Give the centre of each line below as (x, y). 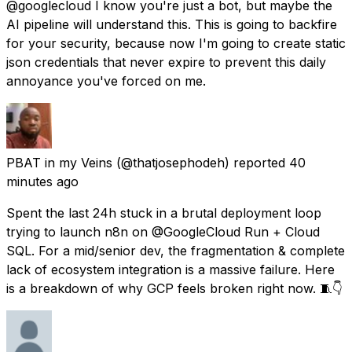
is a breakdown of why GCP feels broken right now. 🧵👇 (174, 288)
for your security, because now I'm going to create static (176, 43)
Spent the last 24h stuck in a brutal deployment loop (164, 213)
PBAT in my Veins (59, 162)
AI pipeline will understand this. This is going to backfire (172, 24)
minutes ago (42, 181)
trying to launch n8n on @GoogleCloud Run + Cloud (163, 231)
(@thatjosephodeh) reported (201, 162)
